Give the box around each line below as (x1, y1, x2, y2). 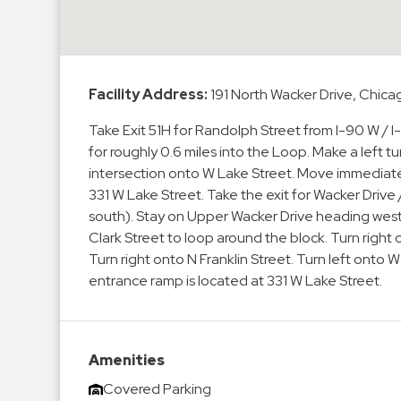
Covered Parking (103, 380, 212, 399)
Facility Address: (89, 85, 209, 105)
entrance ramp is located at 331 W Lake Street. (89, 271, 383, 291)
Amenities (89, 351, 166, 371)
